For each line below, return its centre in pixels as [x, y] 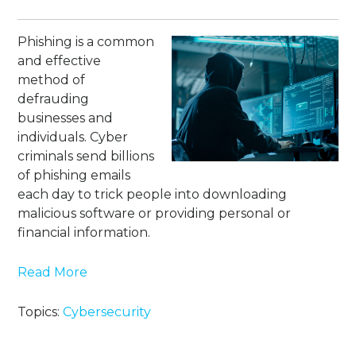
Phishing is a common [86, 42]
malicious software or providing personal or [155, 214]
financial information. [84, 233]
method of [52, 80]
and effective [60, 61]
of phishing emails [74, 176]
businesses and [66, 118]
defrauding [54, 99]
